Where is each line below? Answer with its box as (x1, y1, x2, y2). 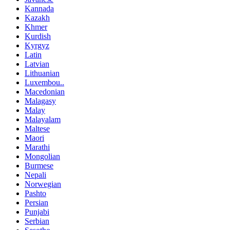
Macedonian (25, 87, 65, 97)
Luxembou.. (25, 78, 64, 87)
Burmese (25, 161, 53, 170)
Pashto (25, 189, 46, 198)
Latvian (25, 60, 49, 69)
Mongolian (25, 152, 60, 161)
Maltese (25, 124, 50, 133)
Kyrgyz (25, 41, 49, 50)
